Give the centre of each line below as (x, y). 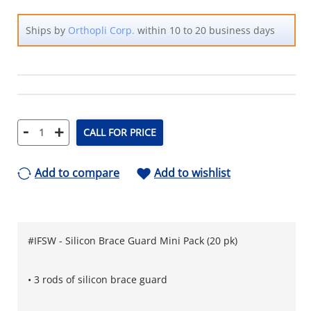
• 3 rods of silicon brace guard (98, 279)
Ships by (47, 30)
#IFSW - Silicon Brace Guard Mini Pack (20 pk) (133, 240)
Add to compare (77, 173)
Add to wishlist (192, 173)
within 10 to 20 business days (205, 30)
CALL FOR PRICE (120, 133)
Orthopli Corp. (101, 30)
